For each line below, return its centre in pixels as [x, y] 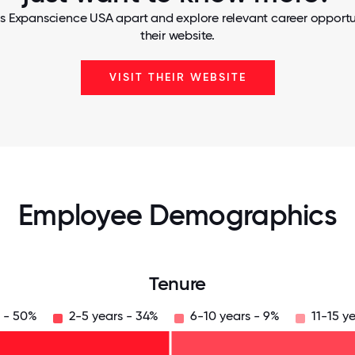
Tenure [177, 283]
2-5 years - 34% [113, 316]
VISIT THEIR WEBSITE [177, 77]
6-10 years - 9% [235, 316]
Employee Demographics [177, 215]
